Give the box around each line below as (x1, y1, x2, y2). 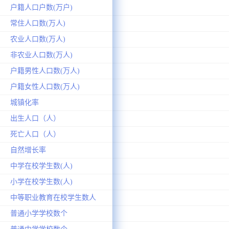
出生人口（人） (10, 114, 60, 122)
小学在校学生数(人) (10, 177, 73, 186)
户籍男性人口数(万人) (10, 66, 80, 75)
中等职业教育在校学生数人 (10, 193, 96, 201)
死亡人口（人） (10, 130, 60, 138)
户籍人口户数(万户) (10, 3, 73, 11)
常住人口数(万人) (10, 19, 65, 27)
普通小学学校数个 (10, 209, 67, 217)
